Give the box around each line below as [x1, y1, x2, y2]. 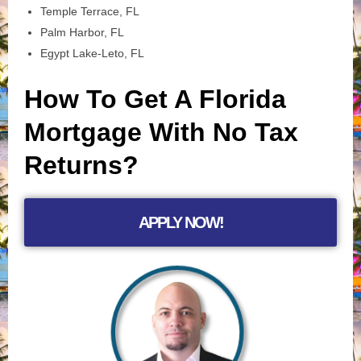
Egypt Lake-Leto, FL [40, 46, 144, 60]
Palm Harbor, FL [40, 25, 124, 39]
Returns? [24, 150, 139, 180]
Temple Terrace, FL [40, 4, 139, 18]
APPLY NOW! [138, 213, 223, 231]
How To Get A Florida [24, 84, 286, 114]
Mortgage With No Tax [24, 117, 298, 147]
